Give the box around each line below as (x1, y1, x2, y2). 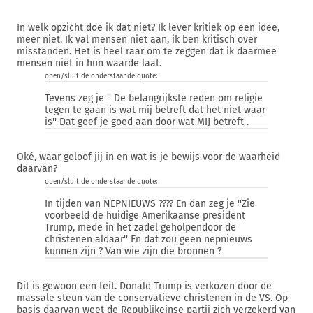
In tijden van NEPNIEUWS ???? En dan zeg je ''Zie (45, 198, 255, 210)
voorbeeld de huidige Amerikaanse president (45, 210, 245, 221)
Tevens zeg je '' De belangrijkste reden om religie (45, 92, 263, 104)
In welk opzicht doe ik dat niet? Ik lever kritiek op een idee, (17, 22, 279, 34)
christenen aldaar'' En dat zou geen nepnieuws (45, 233, 252, 245)
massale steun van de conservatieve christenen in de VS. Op (17, 292, 288, 304)
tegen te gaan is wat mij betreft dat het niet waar (45, 104, 265, 116)
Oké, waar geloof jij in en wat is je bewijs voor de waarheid (17, 151, 280, 163)
